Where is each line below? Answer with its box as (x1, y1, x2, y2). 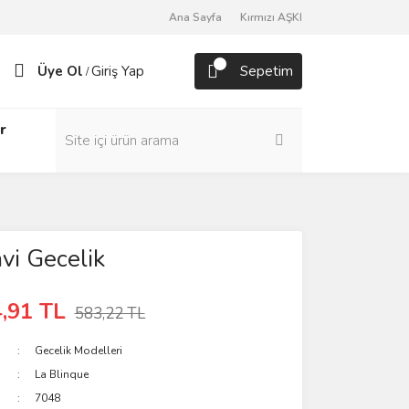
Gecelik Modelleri (35, 343, 123, 358)
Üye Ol (37, 62, 83, 80)
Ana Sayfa (169, 10, 222, 25)
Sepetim (240, 62, 293, 80)
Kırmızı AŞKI (240, 10, 302, 25)
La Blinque (35, 367, 89, 382)
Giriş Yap (91, 62, 144, 80)
